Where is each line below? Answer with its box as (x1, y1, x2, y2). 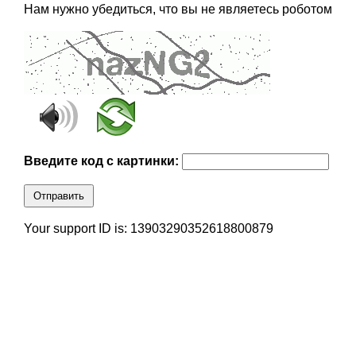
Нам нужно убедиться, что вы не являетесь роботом (23, 2, 332, 17)
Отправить (33, 190, 84, 203)
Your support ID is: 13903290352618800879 (23, 222, 273, 236)
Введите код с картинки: (23, 154, 182, 168)
